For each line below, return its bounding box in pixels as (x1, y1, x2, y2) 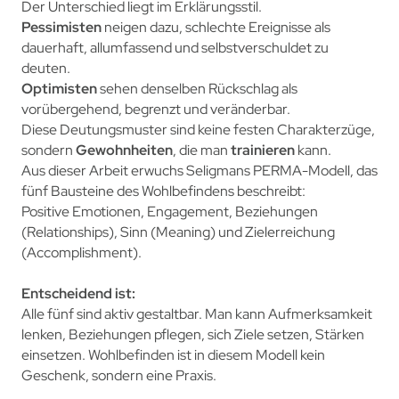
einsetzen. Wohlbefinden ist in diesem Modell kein (20, 345, 325, 364)
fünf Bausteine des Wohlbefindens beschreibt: (20, 181, 305, 200)
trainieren (230, 140, 295, 159)
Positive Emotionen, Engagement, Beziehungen (20, 201, 318, 221)
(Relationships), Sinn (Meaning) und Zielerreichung (20, 222, 335, 241)
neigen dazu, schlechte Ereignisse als (101, 17, 330, 37)
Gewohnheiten (75, 140, 173, 159)
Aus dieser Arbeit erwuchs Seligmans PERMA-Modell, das (20, 160, 378, 180)
